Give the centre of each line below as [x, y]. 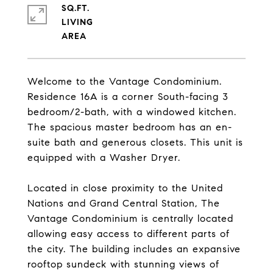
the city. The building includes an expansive [134, 249]
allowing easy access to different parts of [129, 234]
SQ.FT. [76, 8]
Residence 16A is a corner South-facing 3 [128, 97]
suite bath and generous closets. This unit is [135, 142]
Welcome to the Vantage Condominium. [125, 81]
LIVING [77, 22]
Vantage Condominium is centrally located [130, 218]
